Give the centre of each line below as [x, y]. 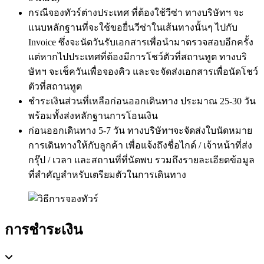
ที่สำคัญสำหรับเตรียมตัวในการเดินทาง [107, 174]
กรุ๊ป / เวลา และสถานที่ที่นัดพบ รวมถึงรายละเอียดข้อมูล [141, 160]
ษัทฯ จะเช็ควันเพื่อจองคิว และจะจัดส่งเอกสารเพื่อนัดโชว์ [143, 71]
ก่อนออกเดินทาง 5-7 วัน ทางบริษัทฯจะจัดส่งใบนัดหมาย [140, 130]
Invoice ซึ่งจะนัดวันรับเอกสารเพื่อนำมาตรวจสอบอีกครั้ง [141, 42]
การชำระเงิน [44, 230]
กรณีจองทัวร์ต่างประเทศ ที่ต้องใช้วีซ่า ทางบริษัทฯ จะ [136, 12]
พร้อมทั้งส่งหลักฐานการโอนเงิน [93, 115]
